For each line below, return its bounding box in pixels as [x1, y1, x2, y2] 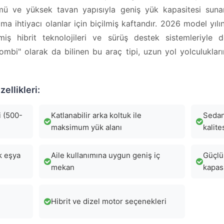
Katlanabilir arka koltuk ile [51, 110, 141, 120]
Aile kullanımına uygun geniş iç [51, 150, 160, 160]
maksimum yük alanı [51, 122, 122, 132]
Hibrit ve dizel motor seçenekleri [51, 196, 166, 206]
